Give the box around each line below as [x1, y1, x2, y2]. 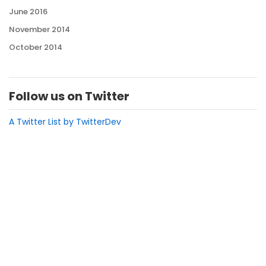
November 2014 [9, 24, 70, 36]
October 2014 [9, 42, 62, 53]
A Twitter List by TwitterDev [9, 116, 121, 128]
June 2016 [9, 6, 47, 18]
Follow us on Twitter [9, 88, 129, 105]
